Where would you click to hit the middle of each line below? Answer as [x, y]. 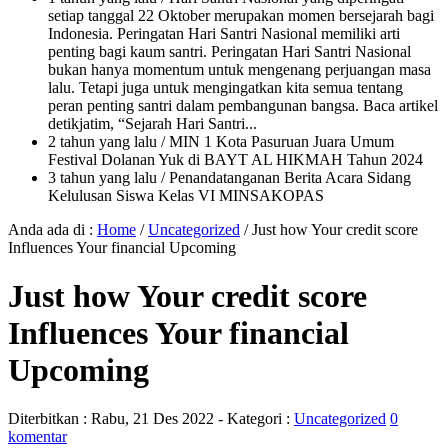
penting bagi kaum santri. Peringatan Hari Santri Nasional [229, 51]
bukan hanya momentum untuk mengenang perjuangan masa [239, 69]
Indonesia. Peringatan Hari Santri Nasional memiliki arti [224, 33]
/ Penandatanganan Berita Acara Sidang [284, 177]
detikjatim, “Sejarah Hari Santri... [152, 123]
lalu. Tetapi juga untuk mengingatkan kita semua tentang [225, 87]
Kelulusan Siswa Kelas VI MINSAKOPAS [186, 195]
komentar [37, 437]
